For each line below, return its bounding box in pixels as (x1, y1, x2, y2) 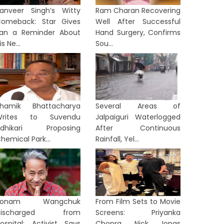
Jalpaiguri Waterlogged (95, 112, 180, 122)
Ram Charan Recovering (95, 5, 180, 15)
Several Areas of (95, 101, 180, 111)
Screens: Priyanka (95, 207, 180, 217)
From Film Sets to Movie (95, 196, 180, 206)
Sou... (95, 38, 113, 48)
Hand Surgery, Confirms (95, 27, 180, 37)
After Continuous (95, 123, 180, 133)
